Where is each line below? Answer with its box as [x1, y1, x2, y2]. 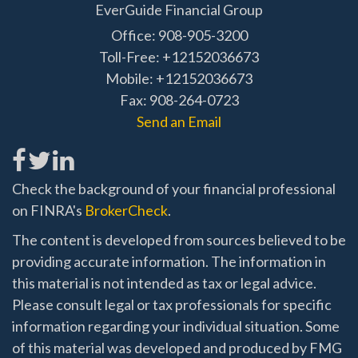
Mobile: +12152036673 [105, 69, 253, 87]
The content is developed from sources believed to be [12, 230, 346, 249]
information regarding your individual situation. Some [12, 316, 340, 335]
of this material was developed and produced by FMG [12, 338, 342, 356]
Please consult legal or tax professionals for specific [12, 295, 332, 313]
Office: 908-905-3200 [110, 26, 248, 44]
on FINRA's [12, 201, 85, 219]
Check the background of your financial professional [12, 179, 336, 197]
